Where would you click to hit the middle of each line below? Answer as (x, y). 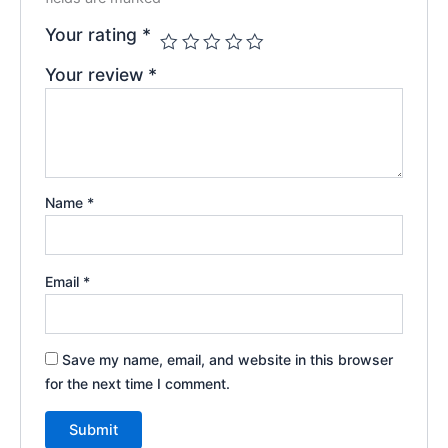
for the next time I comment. (138, 384)
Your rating (94, 34)
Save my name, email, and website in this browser (228, 360)
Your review (97, 74)
